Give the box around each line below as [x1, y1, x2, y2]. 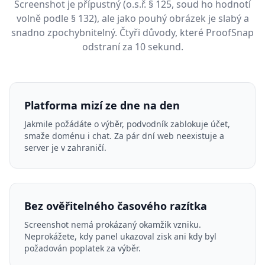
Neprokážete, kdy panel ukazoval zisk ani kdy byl [24, 231, 216, 243]
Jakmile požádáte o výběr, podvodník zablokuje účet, [24, 118, 230, 130]
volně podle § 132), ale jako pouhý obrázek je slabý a [16, 12, 249, 25]
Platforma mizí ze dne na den [24, 98, 180, 113]
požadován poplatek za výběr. [24, 243, 141, 254]
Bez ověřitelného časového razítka [24, 199, 207, 214]
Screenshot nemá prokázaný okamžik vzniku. [24, 219, 201, 231]
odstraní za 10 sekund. [82, 40, 183, 54]
